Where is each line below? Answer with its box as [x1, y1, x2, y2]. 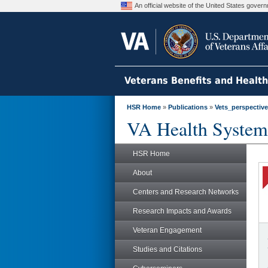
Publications [168, 103, 208, 111]
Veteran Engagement [133, 226, 202, 234]
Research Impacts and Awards [133, 207, 232, 215]
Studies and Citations [133, 245, 202, 254]
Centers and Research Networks [133, 188, 239, 196]
